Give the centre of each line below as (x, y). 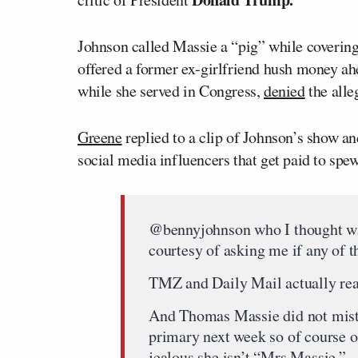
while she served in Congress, (171, 91)
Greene (100, 137)
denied (284, 91)
